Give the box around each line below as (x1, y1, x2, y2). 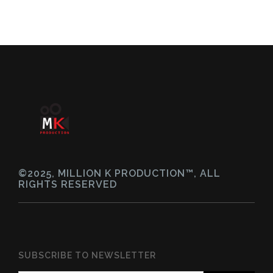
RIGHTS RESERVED (18, 178, 117, 190)
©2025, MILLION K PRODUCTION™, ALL (18, 167, 221, 179)
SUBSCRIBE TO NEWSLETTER (18, 250, 156, 260)
